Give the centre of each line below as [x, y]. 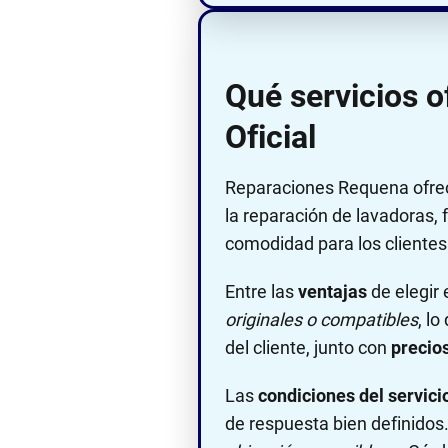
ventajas [332, 291]
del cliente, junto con [308, 347]
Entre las [261, 291]
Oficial [270, 136]
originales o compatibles [321, 319]
